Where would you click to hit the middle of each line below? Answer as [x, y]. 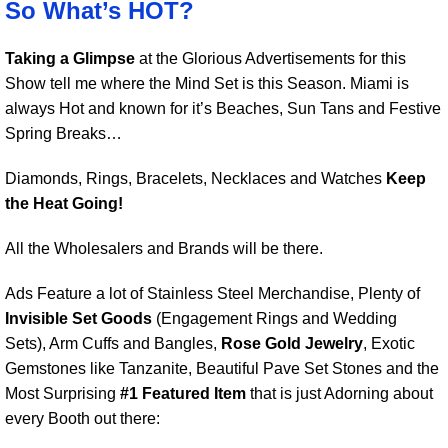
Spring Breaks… [63, 133]
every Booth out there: [82, 418]
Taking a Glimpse [70, 58]
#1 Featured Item [183, 393]
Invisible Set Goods [78, 318]
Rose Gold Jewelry [292, 343]
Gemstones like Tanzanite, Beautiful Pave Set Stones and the [222, 368]
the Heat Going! [64, 203]
